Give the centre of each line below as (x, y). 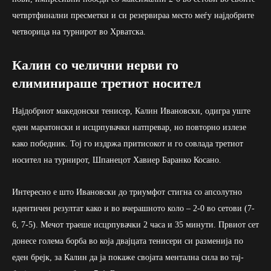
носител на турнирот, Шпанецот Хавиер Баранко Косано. (117, 160)
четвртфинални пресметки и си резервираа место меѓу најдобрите (133, 16)
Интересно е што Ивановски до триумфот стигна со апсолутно (127, 192)
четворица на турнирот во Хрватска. (79, 32)
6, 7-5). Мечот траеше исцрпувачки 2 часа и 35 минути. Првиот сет (135, 225)
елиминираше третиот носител (106, 83)
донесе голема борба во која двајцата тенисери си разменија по (128, 241)
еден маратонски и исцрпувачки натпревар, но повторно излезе (129, 128)
